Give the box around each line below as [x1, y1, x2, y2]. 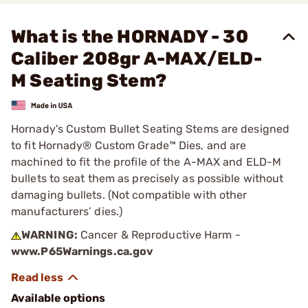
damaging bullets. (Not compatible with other [11, 188, 247, 201]
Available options [11, 291, 105, 305]
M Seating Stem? [11, 70, 166, 91]
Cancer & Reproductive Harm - [77, 228, 241, 241]
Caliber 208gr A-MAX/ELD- [11, 48, 262, 69]
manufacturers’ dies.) [11, 204, 123, 218]
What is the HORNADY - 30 [11, 26, 248, 47]
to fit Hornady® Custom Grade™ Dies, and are [11, 138, 247, 152]
